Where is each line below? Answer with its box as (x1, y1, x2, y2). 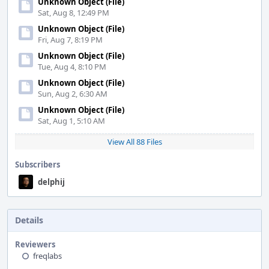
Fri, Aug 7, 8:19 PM (38, 34, 103, 45)
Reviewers (15, 239, 55, 250)
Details (15, 214, 43, 226)
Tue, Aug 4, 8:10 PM (38, 61, 106, 72)
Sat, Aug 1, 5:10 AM (38, 115, 105, 126)
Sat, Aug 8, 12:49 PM (38, 7, 109, 18)
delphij (38, 177, 65, 187)
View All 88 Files (107, 136, 162, 147)
